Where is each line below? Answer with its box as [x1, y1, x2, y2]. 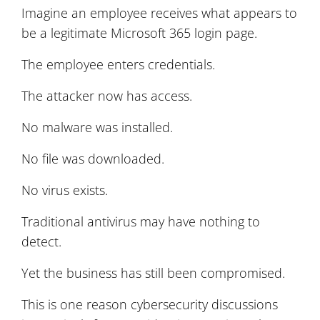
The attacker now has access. [21, 86, 192, 104]
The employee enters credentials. [21, 55, 215, 73]
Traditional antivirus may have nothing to [21, 212, 260, 230]
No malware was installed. [21, 118, 173, 136]
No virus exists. [21, 181, 108, 199]
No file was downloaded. [21, 149, 164, 167]
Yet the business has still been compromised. [21, 264, 285, 281]
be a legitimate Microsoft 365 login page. [21, 24, 257, 41]
